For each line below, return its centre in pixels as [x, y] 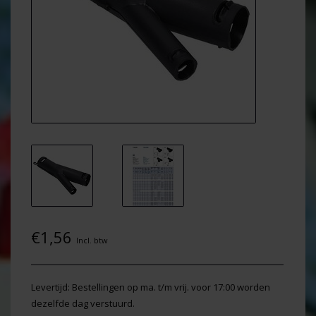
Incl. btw [92, 240]
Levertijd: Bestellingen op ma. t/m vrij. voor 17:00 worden [151, 287]
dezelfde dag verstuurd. [83, 303]
